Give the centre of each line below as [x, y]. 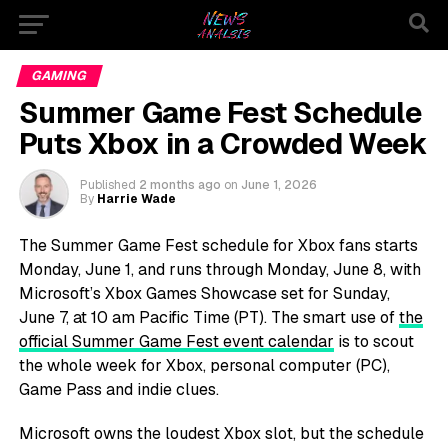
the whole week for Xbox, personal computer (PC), [204, 365]
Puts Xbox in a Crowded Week [223, 143]
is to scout [373, 341]
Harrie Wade [136, 199]
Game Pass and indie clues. [118, 389]
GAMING [59, 75]
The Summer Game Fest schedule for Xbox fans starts [218, 245]
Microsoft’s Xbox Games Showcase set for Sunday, [204, 293]
